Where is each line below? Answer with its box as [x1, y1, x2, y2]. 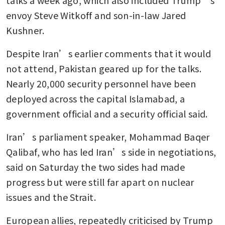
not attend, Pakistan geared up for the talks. [6, 61, 202, 75]
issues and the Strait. [6, 190, 96, 203]
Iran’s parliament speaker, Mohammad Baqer [6, 130, 210, 143]
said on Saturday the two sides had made [6, 160, 185, 173]
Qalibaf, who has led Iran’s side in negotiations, [6, 145, 216, 158]
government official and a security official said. [6, 106, 208, 120]
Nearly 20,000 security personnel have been [6, 76, 196, 90]
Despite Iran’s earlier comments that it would [6, 46, 211, 60]
